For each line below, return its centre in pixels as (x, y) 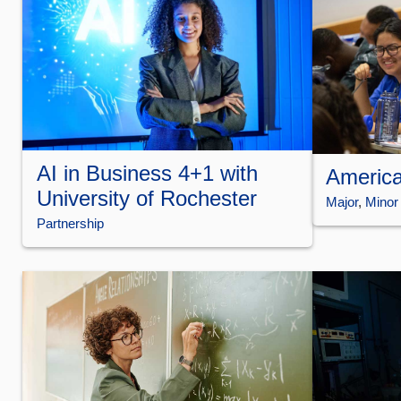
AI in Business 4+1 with (147, 173)
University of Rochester (146, 198)
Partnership (70, 223)
